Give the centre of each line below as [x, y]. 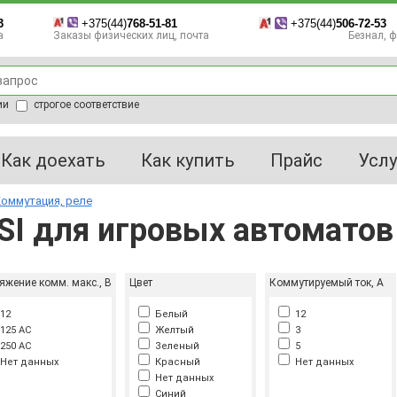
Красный [175, 362]
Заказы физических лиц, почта [131, 35]
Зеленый [174, 346]
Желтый [171, 330]
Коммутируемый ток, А [326, 283]
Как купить [187, 160]
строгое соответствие [85, 105]
